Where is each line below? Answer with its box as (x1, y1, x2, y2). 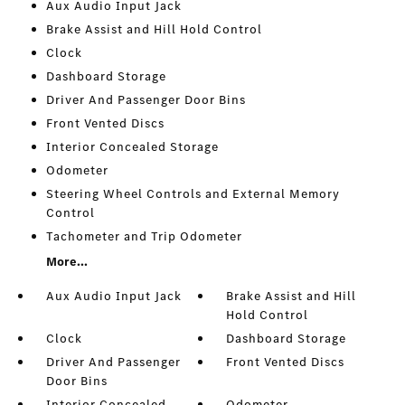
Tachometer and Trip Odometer (45, 228, 242, 245)
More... (45, 253, 88, 270)
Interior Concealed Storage (45, 138, 219, 155)
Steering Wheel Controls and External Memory (45, 185, 340, 202)
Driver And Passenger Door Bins (45, 91, 246, 108)
